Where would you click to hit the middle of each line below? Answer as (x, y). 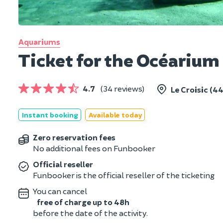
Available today (115, 114)
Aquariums (39, 41)
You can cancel (60, 191)
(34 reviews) (122, 88)
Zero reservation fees (74, 137)
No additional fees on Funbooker (94, 148)
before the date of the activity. (90, 213)
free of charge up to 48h (83, 202)
